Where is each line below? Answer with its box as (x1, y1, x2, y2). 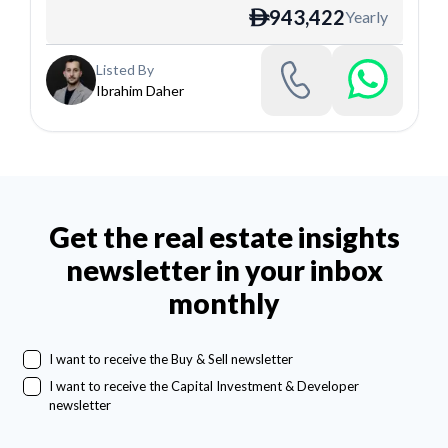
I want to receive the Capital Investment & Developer (48, 377, 359, 394)
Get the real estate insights (48, 220, 400, 255)
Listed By (95, 61, 154, 79)
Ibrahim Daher (95, 82, 184, 100)
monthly (168, 286, 280, 321)
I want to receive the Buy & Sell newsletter (48, 351, 293, 368)
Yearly (344, 6, 388, 26)
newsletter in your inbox (65, 253, 383, 288)
